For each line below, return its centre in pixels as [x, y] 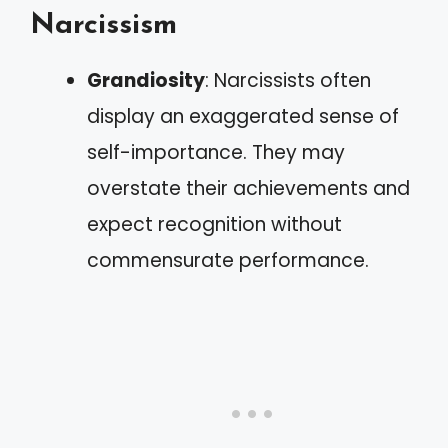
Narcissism [103, 25]
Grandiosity [146, 80]
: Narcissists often [288, 80]
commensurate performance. [228, 260]
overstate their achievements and [248, 188]
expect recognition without [214, 224]
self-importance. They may [216, 152]
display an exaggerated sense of [243, 116]
